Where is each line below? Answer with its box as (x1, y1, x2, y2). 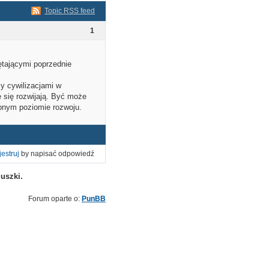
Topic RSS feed (44, 7, 95, 16)
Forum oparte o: (28, 195, 82, 204)
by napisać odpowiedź (19, 150, 94, 159)
